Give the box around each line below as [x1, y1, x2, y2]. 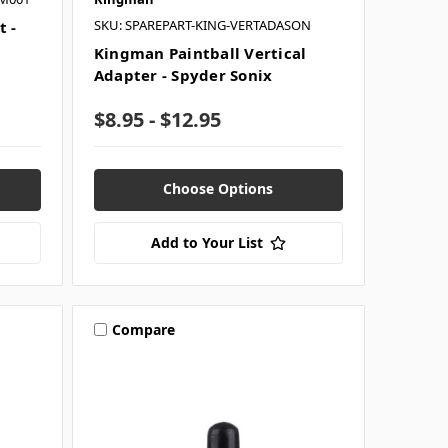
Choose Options [163, 179, 274, 199]
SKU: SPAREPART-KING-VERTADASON [93, 16, 311, 35]
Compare [111, 319, 175, 339]
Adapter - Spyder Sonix [93, 65, 273, 86]
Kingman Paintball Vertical [93, 43, 307, 64]
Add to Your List [150, 233, 263, 253]
